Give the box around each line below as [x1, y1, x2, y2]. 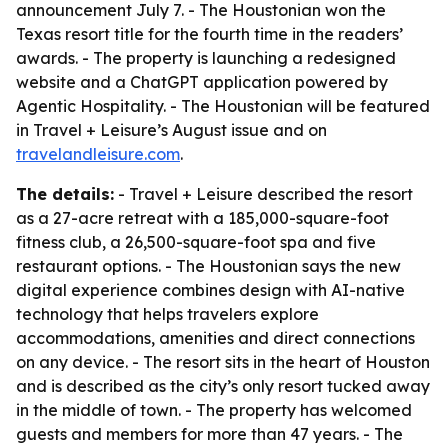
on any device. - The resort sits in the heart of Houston [16, 352, 430, 372]
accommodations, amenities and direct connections [16, 328, 415, 348]
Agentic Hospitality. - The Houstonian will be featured [16, 96, 430, 116]
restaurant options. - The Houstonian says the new [16, 256, 401, 276]
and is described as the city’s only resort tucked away [16, 376, 430, 396]
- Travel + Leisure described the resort [114, 184, 413, 204]
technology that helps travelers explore [16, 304, 319, 324]
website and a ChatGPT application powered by [16, 72, 388, 92]
